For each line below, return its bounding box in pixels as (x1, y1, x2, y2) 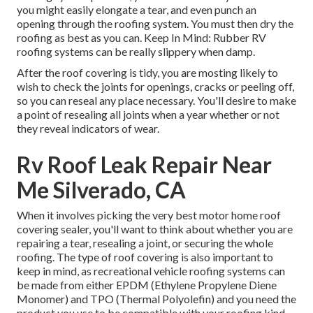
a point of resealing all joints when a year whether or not (17, 108, 279, 122)
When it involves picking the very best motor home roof (17, 208, 281, 222)
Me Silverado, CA (17, 176, 186, 204)
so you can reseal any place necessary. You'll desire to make (17, 94, 296, 108)
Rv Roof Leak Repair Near (17, 151, 272, 179)
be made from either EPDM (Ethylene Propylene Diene (17, 278, 277, 292)
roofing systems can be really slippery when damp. (17, 45, 255, 59)
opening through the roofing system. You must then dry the (17, 17, 293, 31)
